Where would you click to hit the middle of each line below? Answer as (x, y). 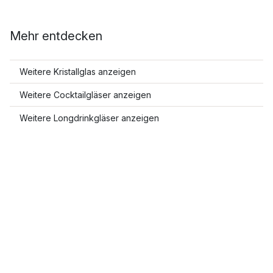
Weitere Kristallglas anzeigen (78, 71)
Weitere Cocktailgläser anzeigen (85, 94)
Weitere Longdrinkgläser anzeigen (89, 118)
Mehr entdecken (56, 36)
